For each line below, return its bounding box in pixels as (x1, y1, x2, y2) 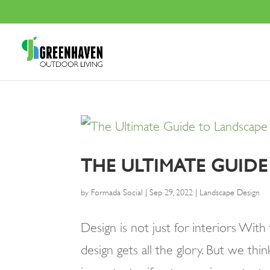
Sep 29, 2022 (149, 187, 193, 197)
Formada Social (91, 187, 143, 197)
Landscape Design (199, 187, 260, 197)
